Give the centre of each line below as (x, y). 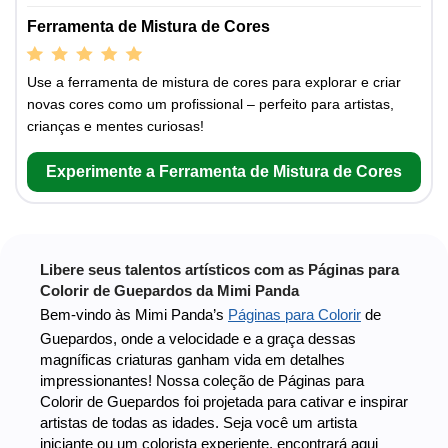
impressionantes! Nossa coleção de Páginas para (202, 380)
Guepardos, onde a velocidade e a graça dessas (198, 338)
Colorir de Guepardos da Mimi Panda (169, 290)
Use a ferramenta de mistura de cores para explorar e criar (214, 81)
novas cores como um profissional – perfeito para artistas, (210, 103)
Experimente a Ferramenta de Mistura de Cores (224, 171)
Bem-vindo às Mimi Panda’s (134, 314)
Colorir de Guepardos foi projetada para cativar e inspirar (224, 401)
